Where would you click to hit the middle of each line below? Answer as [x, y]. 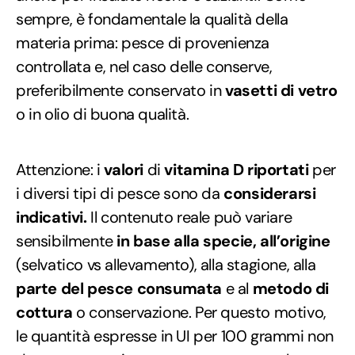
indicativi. [52, 217]
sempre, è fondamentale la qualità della [152, 19]
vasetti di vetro [281, 90]
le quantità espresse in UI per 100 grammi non [175, 336]
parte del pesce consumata [119, 288]
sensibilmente [65, 240]
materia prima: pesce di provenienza [143, 42]
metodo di [291, 288]
